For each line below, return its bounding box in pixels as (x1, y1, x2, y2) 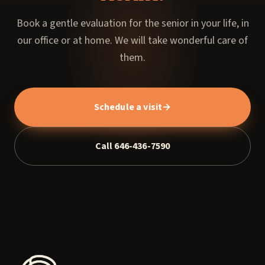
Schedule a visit (93, 101, 163, 114)
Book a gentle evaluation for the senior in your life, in (16, 16, 249, 31)
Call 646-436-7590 (95, 140, 170, 153)
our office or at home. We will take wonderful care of (17, 33, 248, 49)
